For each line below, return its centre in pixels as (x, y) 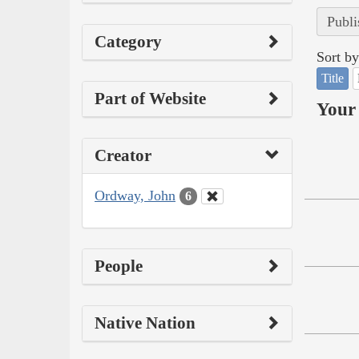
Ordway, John (135, 195)
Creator (123, 155)
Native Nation (145, 323)
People (119, 266)
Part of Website (150, 98)
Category (128, 41)
